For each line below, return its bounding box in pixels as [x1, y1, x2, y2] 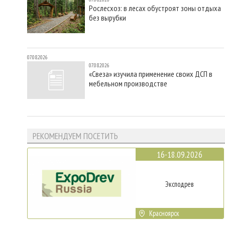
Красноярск [149, 208, 180, 218]
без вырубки [89, 13, 126, 23]
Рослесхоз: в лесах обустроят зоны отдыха [89, 3, 221, 14]
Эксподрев [165, 179, 194, 189]
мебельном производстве [89, 78, 167, 88]
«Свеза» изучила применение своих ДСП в [89, 68, 212, 79]
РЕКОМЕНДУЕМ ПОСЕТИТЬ [32, 130, 118, 142]
